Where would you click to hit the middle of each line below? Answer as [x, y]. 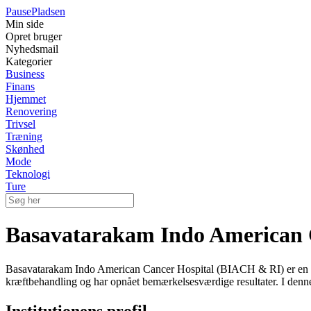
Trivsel [20, 124]
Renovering [31, 111]
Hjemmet [26, 99]
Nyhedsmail [32, 49]
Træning [24, 136]
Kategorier [29, 61]
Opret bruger [34, 36]
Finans [20, 86]
